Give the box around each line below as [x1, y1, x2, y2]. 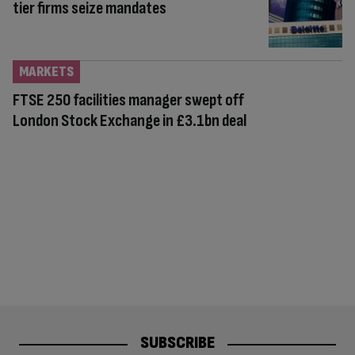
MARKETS [19, 63, 74, 80]
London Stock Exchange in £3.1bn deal [13, 109, 246, 132]
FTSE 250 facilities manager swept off [13, 89, 244, 111]
